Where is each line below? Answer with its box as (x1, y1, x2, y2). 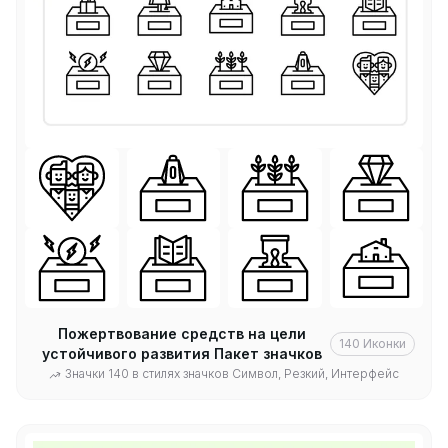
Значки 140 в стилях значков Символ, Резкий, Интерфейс (65, 366, 399, 382)
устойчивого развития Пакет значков (41, 345, 322, 363)
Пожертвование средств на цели (57, 325, 306, 343)
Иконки (363, 336, 406, 352)
